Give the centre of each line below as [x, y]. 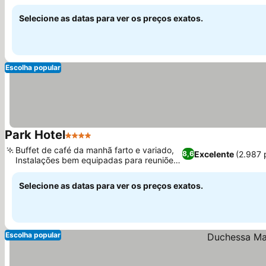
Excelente [214, 154]
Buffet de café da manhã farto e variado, [95, 150]
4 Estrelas [87, 141]
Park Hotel [35, 135]
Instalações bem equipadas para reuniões [96, 160]
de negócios [39, 170]
